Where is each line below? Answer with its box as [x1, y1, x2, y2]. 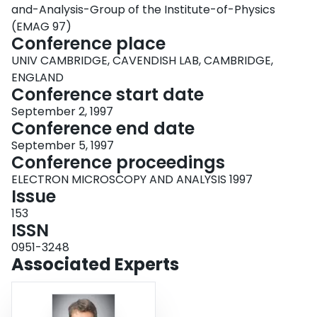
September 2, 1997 [11, 103, 113, 120]
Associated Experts [11, 253, 179, 277]
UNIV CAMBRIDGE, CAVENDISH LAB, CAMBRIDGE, [11, 52, 273, 69]
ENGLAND [11, 69, 64, 86]
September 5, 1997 [11, 137, 114, 154]
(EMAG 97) [11, 18, 71, 35]
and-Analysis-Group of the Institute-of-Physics [11, 1, 275, 18]
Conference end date [11, 117, 195, 141]
